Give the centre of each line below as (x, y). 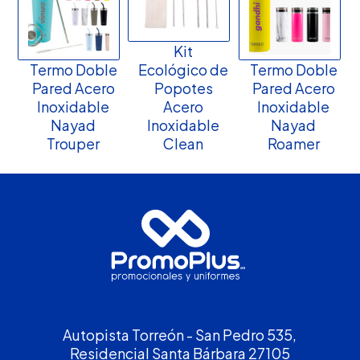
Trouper (74, 143)
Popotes (183, 88)
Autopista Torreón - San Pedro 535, (180, 334)
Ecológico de (184, 69)
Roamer (293, 143)
